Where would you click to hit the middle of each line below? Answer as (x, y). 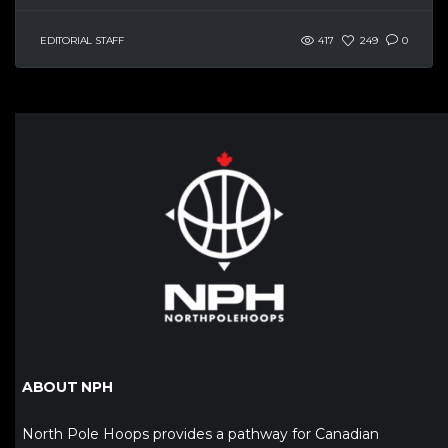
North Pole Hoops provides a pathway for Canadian (200, 434)
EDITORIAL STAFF (82, 40)
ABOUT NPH (67, 387)
